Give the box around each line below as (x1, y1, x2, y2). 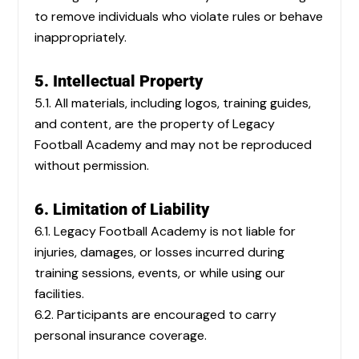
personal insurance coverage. (34, 327, 207, 344)
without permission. (34, 157, 149, 174)
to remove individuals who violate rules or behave (34, 8, 323, 25)
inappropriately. (34, 29, 127, 46)
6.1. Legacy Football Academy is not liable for (34, 223, 296, 240)
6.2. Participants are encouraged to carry (34, 306, 276, 323)
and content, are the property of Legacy (34, 115, 275, 132)
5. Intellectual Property (34, 71, 203, 91)
